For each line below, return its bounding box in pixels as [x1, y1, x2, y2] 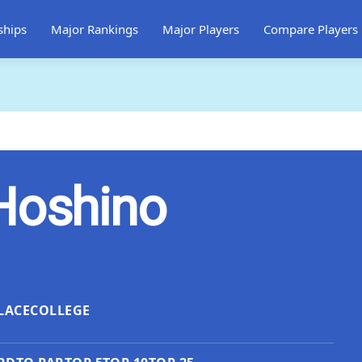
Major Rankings [51, 21, 138, 37]
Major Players [162, 21, 239, 37]
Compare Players [263, 21, 358, 37]
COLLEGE [30, 301, 90, 320]
